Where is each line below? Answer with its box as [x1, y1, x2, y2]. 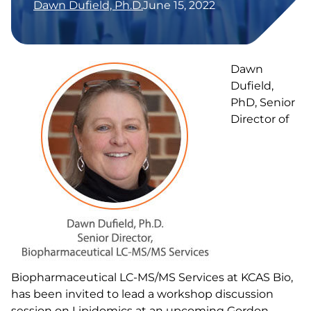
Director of [230, 112, 289, 126]
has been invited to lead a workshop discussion [11, 287, 274, 301]
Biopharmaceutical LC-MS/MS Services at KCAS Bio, [11, 271, 293, 284]
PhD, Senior [230, 96, 295, 109]
